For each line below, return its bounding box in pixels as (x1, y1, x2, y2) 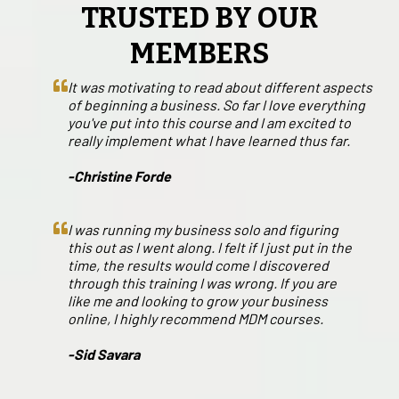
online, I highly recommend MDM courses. (68, 310, 323, 328)
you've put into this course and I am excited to (68, 114, 351, 132)
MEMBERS (130, 37, 269, 71)
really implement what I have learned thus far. (68, 132, 350, 150)
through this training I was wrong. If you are (68, 274, 337, 292)
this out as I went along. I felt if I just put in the (68, 239, 352, 256)
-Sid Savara (68, 346, 140, 363)
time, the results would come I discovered (68, 256, 329, 274)
